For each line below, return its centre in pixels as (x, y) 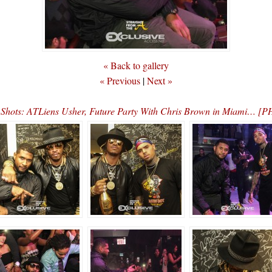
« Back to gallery (136, 65)
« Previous (120, 80)
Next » (160, 80)
